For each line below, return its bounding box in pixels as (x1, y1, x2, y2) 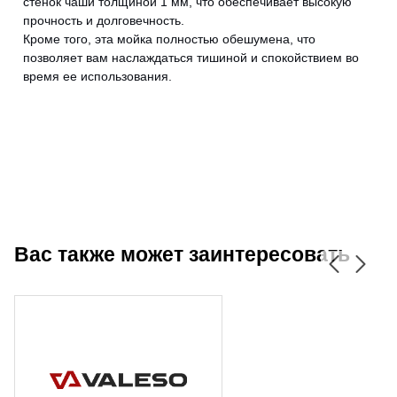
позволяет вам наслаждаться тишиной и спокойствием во (23, 51, 359, 66)
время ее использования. (23, 69, 172, 84)
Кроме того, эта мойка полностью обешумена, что (23, 32, 315, 47)
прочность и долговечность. (23, 13, 184, 28)
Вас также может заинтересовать (14, 243, 350, 267)
